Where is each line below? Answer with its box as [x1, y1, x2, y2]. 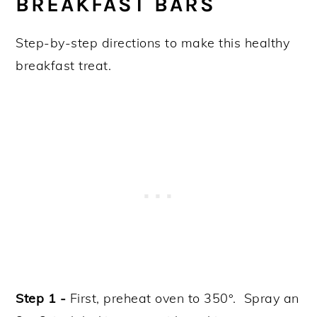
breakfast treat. [16, 57, 112, 74]
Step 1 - [16, 289, 70, 306]
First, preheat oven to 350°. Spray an [69, 289, 299, 306]
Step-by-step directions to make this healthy [16, 34, 290, 51]
